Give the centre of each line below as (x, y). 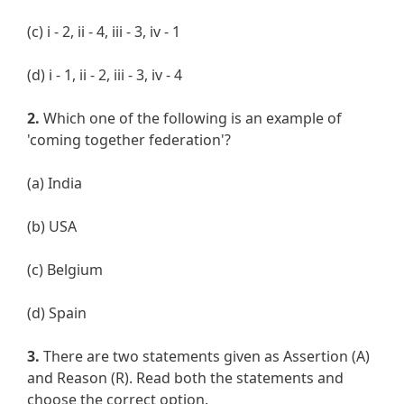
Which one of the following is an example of (191, 119)
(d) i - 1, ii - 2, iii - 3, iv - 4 (105, 75)
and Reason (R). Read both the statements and (185, 378)
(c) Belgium (65, 270)
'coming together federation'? (129, 140)
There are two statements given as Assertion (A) (205, 357)
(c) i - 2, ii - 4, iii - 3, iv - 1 (104, 32)
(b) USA (52, 227)
